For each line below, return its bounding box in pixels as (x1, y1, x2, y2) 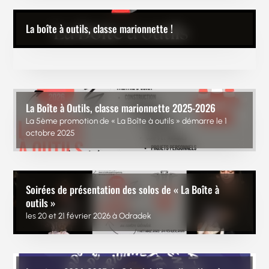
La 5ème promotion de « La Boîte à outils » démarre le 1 (26, 116, 228, 126)
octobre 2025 (26, 128, 76, 138)
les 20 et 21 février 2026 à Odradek (26, 211, 152, 221)
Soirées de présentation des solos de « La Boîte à (26, 182, 220, 198)
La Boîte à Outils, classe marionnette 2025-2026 (26, 100, 216, 116)
